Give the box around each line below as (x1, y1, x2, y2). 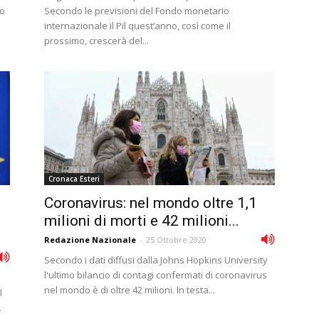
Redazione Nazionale (44, 234, 136, 245)
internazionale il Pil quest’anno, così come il (44, 19, 231, 32)
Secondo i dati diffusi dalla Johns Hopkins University (44, 253, 268, 266)
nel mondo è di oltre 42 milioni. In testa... (44, 283, 215, 296)
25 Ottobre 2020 (146, 234, 206, 245)
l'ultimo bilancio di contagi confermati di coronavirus (44, 268, 267, 281)
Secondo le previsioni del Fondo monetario (44, 4, 229, 17)
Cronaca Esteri (48, 174, 100, 184)
